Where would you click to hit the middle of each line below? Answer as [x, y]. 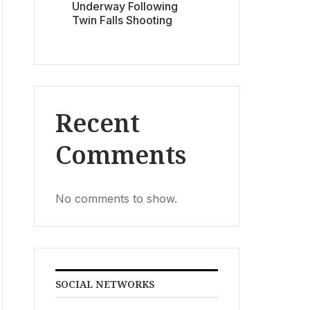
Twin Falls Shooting [122, 20]
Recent [98, 122]
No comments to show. [116, 198]
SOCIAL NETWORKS [105, 284]
